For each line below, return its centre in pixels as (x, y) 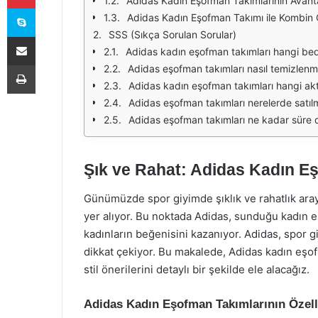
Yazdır (48, 65)
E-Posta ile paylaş (49, 36)
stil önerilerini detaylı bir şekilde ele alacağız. (197, 269)
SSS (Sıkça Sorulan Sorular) (172, 34)
